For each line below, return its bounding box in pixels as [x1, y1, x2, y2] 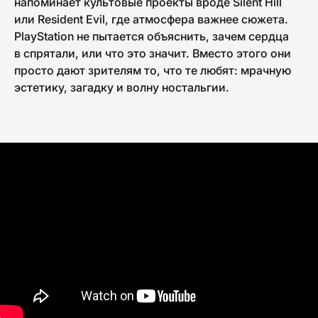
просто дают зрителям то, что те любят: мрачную [14, 62, 291, 77]
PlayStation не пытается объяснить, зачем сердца [14, 28, 289, 43]
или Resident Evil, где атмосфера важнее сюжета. [14, 11, 288, 26]
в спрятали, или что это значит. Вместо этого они [14, 45, 291, 60]
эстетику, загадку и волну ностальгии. [14, 79, 229, 94]
